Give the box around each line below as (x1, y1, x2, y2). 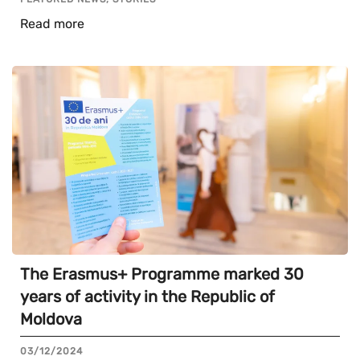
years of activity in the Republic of (20, 287, 275, 307)
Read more (20, 16, 84, 32)
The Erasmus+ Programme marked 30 (20, 264, 304, 284)
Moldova (20, 309, 82, 329)
